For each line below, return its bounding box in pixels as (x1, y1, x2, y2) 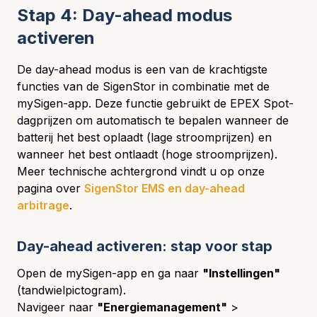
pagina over (17, 181, 84, 195)
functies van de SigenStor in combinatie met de (17, 79, 270, 93)
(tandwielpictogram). (17, 283, 126, 297)
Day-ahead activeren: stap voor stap (17, 238, 272, 255)
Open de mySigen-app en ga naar (17, 266, 202, 280)
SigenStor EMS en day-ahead (84, 181, 245, 195)
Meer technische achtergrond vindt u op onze (17, 164, 265, 178)
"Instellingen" (202, 266, 280, 280)
